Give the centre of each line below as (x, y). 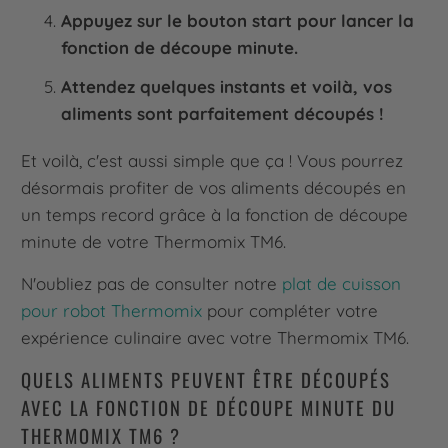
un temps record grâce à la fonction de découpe (215, 214)
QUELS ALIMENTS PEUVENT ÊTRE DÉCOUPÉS (206, 380)
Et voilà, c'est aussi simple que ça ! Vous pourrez (212, 160)
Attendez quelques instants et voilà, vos (227, 86)
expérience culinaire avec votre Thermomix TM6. (215, 337)
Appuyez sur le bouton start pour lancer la (238, 20)
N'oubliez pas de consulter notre (152, 283)
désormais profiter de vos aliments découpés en (214, 187)
